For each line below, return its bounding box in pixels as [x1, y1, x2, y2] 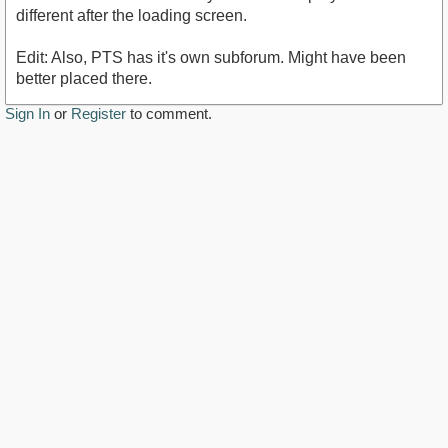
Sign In [5, 105, 50, 123]
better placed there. [16, 70, 152, 88]
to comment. [126, 105, 212, 123]
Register [71, 105, 126, 123]
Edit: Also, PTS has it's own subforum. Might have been [16, 49, 406, 67]
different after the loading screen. [16, 7, 247, 25]
